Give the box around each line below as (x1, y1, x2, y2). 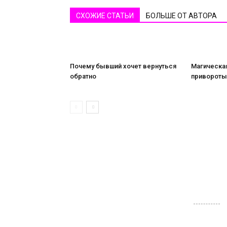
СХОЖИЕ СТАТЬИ (76, 12, 134, 20)
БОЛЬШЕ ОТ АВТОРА (146, 12, 217, 20)
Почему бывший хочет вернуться (70, 62, 176, 70)
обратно (70, 72, 96, 80)
